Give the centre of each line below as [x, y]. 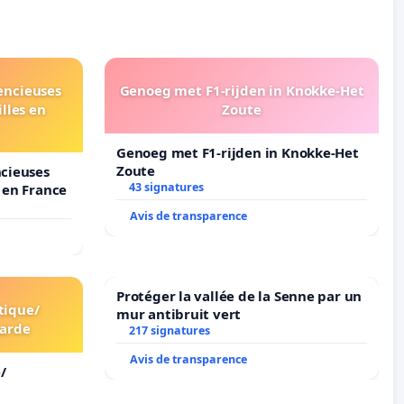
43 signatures [166, 188]
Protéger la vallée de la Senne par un [239, 296]
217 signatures [169, 331]
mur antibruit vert [179, 314]
